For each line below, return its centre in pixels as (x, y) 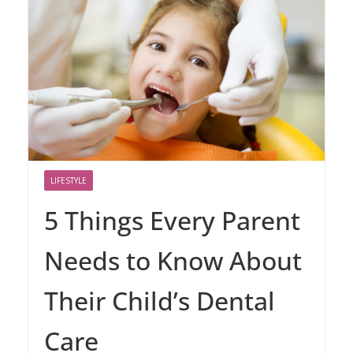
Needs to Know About (173, 261)
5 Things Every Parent (172, 221)
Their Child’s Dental (160, 301)
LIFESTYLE (69, 181)
